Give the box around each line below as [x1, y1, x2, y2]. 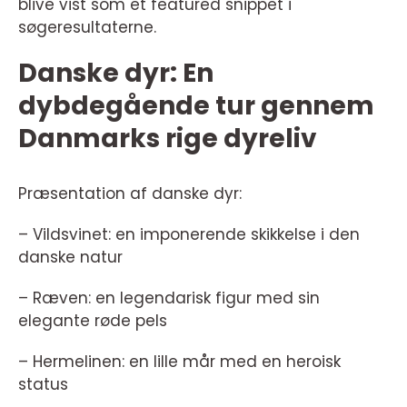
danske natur [18, 246, 123, 269]
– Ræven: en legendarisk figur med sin [18, 287, 320, 310]
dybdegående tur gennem [18, 88, 374, 124]
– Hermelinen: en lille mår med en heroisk [18, 351, 341, 373]
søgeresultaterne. [18, 16, 156, 39]
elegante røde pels [18, 310, 167, 333]
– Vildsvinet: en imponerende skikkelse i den [18, 223, 360, 246]
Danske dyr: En [18, 55, 213, 92]
